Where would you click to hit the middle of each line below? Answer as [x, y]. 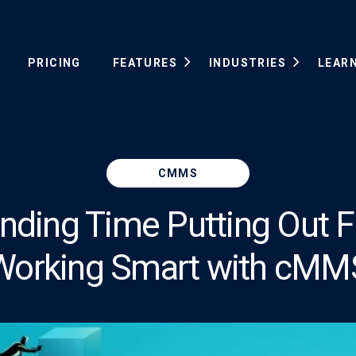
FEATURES [145, 63]
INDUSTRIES [248, 63]
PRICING [54, 63]
